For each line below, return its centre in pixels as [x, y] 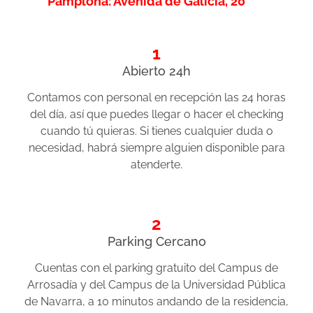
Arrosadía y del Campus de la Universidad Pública [156, 285]
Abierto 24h [156, 71]
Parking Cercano [156, 242]
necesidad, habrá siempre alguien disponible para [156, 148]
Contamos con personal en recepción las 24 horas [156, 98]
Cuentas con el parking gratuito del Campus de [156, 268]
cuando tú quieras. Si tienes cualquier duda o [156, 131]
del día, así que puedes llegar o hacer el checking [156, 115]
